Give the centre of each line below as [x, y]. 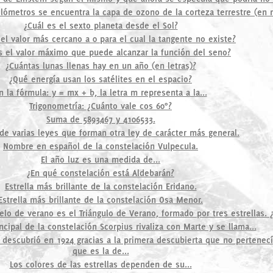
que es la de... [101, 251]
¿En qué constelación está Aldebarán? [101, 173]
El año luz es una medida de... [101, 159]
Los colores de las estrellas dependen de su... [101, 264]
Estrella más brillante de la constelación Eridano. [101, 186]
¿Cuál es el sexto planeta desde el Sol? [101, 25]
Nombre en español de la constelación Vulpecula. [101, 146]
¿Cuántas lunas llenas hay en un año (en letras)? [101, 66]
